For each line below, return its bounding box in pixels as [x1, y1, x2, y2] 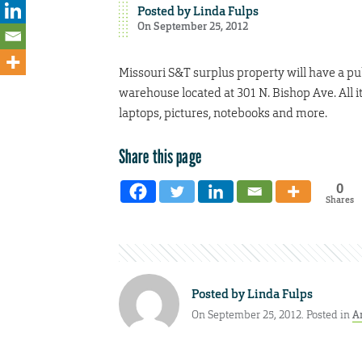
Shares [325, 193, 354, 205]
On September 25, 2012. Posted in [192, 308, 352, 322]
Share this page [119, 144, 201, 168]
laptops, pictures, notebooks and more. [119, 104, 327, 120]
